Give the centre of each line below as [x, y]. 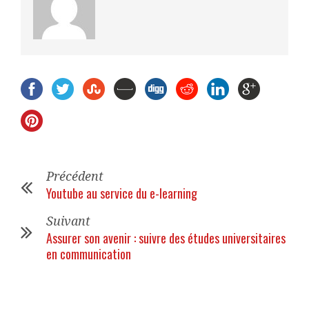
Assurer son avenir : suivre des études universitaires [166, 238]
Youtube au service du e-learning [122, 193]
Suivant [68, 221]
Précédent [75, 176]
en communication [89, 253]
